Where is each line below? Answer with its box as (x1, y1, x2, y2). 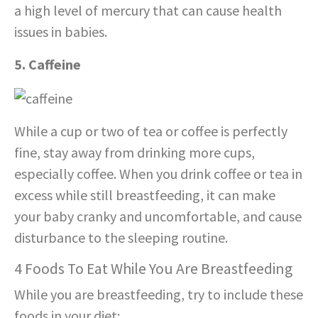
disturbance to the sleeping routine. (14, 228, 228, 246)
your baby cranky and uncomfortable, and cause (14, 207, 302, 225)
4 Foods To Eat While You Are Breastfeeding (14, 258, 292, 278)
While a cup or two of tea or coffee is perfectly (14, 121, 287, 140)
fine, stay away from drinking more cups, (14, 143, 255, 161)
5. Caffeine (14, 55, 81, 73)
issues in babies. (14, 22, 107, 40)
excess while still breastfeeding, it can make (14, 185, 275, 204)
